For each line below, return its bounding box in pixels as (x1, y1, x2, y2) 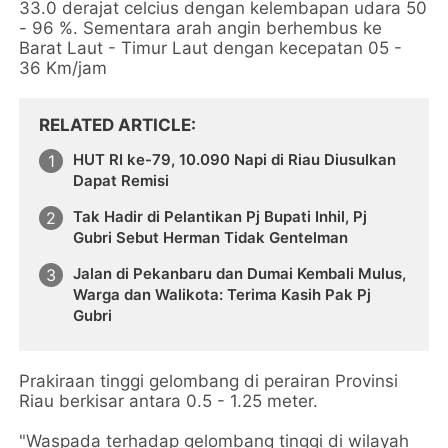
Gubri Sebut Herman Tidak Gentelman (73, 228, 349, 248)
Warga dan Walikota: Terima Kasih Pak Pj (73, 284, 372, 304)
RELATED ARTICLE (39, 115, 192, 136)
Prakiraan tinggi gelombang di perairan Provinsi (19, 370, 399, 391)
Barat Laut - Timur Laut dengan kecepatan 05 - (19, 38, 403, 59)
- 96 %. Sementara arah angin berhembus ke (19, 18, 383, 39)
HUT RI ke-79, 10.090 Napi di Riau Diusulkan (73, 150, 397, 170)
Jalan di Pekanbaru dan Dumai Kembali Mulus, (73, 263, 407, 283)
